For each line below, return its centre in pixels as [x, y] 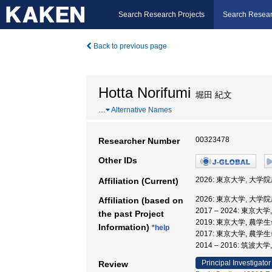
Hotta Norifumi [144, 93]
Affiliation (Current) [138, 181]
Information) [125, 227]
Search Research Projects [161, 15]
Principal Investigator [236, 263]
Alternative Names [141, 110]
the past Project [131, 214]
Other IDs [118, 160]
